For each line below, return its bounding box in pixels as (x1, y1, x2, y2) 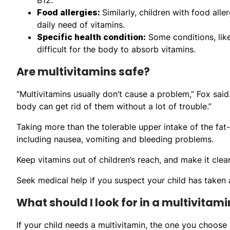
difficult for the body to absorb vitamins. (37, 44, 196, 54)
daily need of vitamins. (37, 19, 125, 30)
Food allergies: (37, 7, 102, 17)
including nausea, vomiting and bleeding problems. (16, 133, 214, 144)
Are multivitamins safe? (16, 64, 150, 79)
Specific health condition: (37, 31, 146, 42)
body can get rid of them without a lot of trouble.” (16, 101, 212, 111)
